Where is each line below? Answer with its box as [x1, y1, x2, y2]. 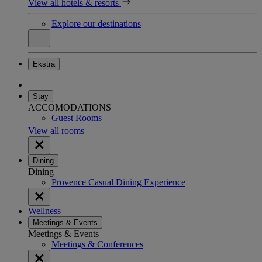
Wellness [28, 205, 61, 216]
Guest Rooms [51, 112, 102, 123]
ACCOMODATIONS [28, 102, 111, 112]
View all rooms [28, 125, 87, 136]
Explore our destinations [51, 18, 141, 29]
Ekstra [33, 59, 55, 68]
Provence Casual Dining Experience [51, 177, 185, 187]
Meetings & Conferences [51, 239, 143, 249]
